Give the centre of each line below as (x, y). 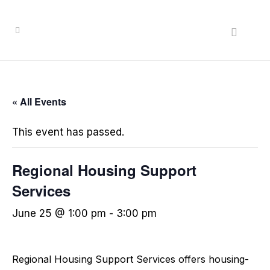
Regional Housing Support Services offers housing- (130, 259)
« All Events (39, 102)
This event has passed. (68, 132)
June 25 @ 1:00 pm (59, 213)
